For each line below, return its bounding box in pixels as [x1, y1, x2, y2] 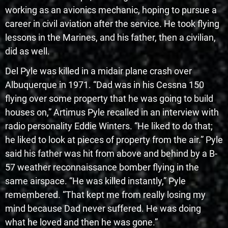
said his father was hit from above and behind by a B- [5, 148, 217, 159]
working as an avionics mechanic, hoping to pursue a [5, 5, 217, 16]
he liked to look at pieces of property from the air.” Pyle [5, 134, 223, 146]
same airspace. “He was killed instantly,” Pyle [5, 176, 186, 187]
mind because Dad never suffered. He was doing [5, 203, 201, 214]
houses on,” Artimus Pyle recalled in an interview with [5, 107, 219, 118]
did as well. [5, 46, 50, 57]
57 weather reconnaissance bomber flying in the [5, 162, 199, 173]
